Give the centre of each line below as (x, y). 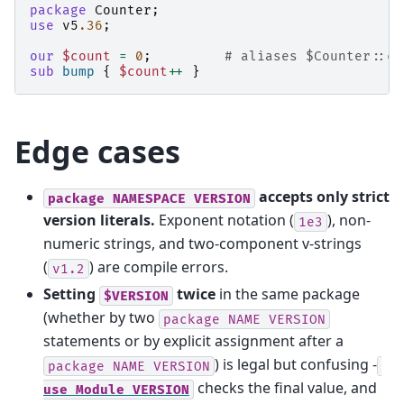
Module (100, 390)
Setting (71, 294)
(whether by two (101, 318)
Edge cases (97, 152)
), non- (349, 220)
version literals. (99, 220)
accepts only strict (322, 197)
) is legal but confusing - (296, 365)
